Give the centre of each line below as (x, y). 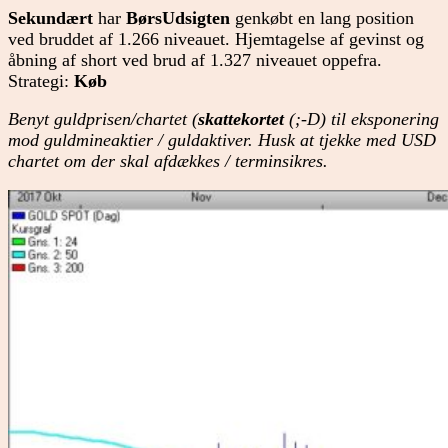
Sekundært (50, 17)
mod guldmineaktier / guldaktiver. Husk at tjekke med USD (222, 140)
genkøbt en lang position (322, 17)
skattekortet (241, 119)
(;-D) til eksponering (361, 119)
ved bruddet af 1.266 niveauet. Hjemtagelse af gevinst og (216, 38)
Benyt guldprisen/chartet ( (103, 119)
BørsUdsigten (178, 17)
